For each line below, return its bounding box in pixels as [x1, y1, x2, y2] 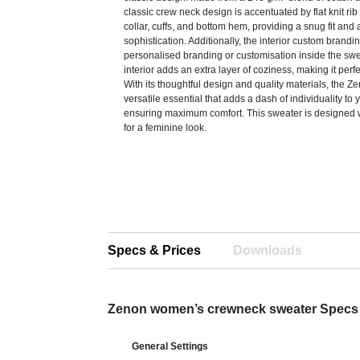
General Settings [132, 341, 209, 352]
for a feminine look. [124, 122, 207, 133]
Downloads [233, 243, 303, 257]
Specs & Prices [108, 243, 202, 257]
